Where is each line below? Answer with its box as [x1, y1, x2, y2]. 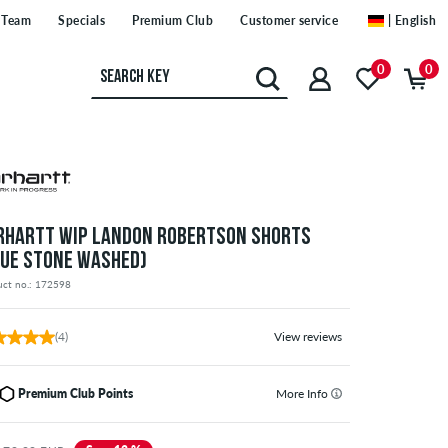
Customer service [240, 13, 338, 29]
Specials [58, 13, 105, 29]
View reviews [273, 329, 342, 345]
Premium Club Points [18, 386, 134, 402]
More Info [275, 386, 331, 402]
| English [387, 13, 436, 29]
